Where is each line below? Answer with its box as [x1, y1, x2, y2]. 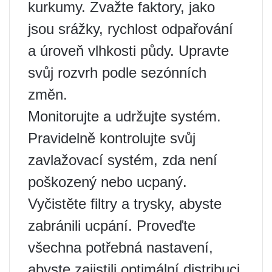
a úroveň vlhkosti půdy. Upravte [28, 42, 229, 59]
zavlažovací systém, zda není [28, 151, 217, 168]
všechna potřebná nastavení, [28, 239, 213, 256]
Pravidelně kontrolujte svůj [28, 129, 195, 146]
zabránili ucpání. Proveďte [28, 217, 195, 234]
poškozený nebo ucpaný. [28, 173, 187, 190]
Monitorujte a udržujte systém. [28, 107, 221, 124]
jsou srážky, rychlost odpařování [28, 20, 233, 37]
